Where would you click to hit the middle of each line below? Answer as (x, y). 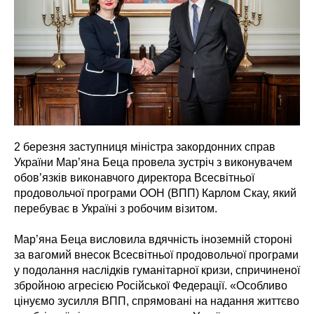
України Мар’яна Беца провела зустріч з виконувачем (153, 163)
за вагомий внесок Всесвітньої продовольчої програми (156, 255)
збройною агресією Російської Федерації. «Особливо (151, 286)
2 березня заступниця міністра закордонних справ (145, 147)
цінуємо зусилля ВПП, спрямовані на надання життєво (157, 301)
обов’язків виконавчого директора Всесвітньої (134, 178)
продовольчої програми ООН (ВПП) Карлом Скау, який (155, 193)
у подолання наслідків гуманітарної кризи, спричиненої (157, 271)
